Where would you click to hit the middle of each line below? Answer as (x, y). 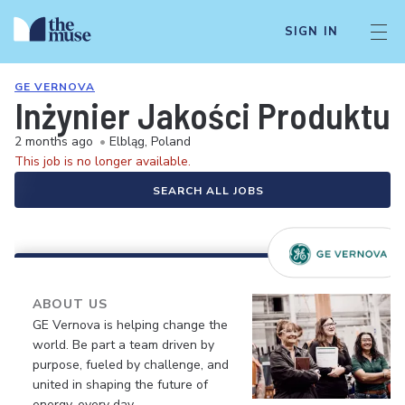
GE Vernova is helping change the (130, 325)
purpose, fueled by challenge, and (131, 365)
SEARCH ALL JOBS (208, 191)
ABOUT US (70, 304)
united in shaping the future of (120, 385)
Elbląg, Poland (150, 141)
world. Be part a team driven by (123, 345)
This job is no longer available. (103, 161)
